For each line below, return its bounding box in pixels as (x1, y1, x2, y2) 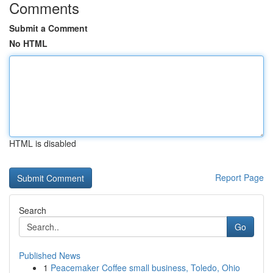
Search (19, 204, 46, 216)
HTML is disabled (9, 137, 76, 149)
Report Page (215, 171, 264, 183)
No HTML (9, 37, 48, 49)
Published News (19, 249, 80, 261)
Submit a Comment (9, 22, 88, 34)
